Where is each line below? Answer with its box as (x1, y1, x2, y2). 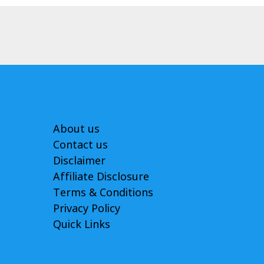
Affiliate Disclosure (53, 169, 149, 183)
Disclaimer (53, 153, 105, 167)
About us (53, 121, 100, 136)
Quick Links (53, 217, 110, 231)
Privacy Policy (53, 201, 120, 215)
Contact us (53, 137, 108, 151)
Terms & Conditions (53, 185, 153, 199)
